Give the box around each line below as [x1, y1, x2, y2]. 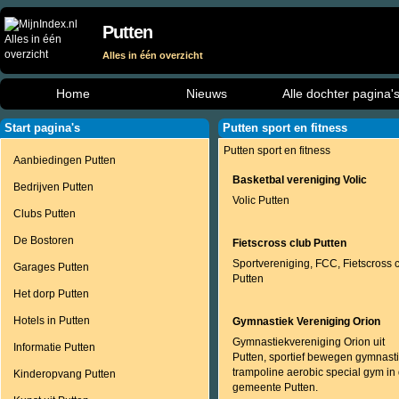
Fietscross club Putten [232, 237, 346, 249]
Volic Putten [232, 194, 289, 207]
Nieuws [186, 86, 227, 101]
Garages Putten [13, 261, 89, 273]
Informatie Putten [13, 341, 95, 354]
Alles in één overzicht [102, 50, 203, 61]
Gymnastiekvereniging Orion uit [232, 336, 385, 348]
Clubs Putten [13, 208, 76, 220]
